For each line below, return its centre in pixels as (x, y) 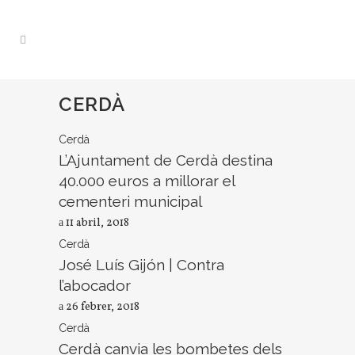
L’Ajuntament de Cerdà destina (166, 160)
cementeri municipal (130, 201)
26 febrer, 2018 (101, 307)
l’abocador (95, 285)
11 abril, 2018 (96, 223)
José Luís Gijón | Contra (141, 265)
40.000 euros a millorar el (147, 181)
